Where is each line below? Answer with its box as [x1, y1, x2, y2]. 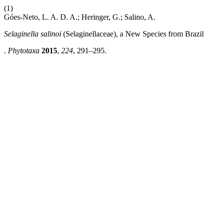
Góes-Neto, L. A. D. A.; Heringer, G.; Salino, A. [4, 13, 155, 21]
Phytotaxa [8, 46, 39, 55]
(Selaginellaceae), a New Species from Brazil [61, 30, 204, 38]
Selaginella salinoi [4, 30, 61, 38]
